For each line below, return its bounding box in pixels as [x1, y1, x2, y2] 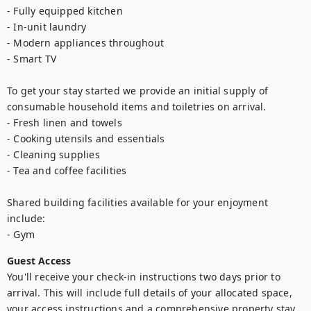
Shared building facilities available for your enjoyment [7, 196, 269, 209]
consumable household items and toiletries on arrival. [7, 100, 267, 113]
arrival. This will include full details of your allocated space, [7, 286, 292, 299]
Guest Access [7, 254, 72, 267]
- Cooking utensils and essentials [7, 132, 165, 145]
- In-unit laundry [7, 20, 87, 33]
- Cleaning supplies [7, 148, 100, 161]
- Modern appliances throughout [7, 36, 164, 49]
